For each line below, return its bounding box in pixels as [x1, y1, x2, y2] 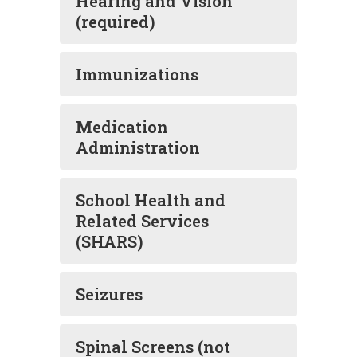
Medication [76, 116, 168, 137]
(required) [76, 11, 155, 32]
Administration [76, 137, 200, 158]
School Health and [76, 190, 226, 210]
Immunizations [76, 64, 198, 84]
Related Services [76, 210, 209, 231]
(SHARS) [76, 231, 143, 252]
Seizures [76, 284, 143, 304]
